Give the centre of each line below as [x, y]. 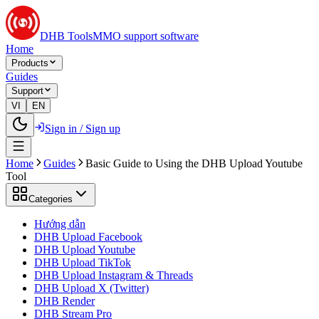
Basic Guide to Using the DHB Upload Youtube [194, 163]
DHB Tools [66, 36]
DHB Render [64, 301]
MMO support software [146, 36]
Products [30, 63]
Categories [51, 199]
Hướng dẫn [60, 224]
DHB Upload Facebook [88, 237]
